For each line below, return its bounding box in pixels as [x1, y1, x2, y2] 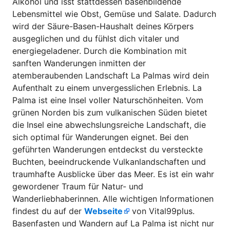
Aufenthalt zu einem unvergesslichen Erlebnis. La [12, 82, 202, 93]
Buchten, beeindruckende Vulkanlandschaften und [12, 156, 206, 167]
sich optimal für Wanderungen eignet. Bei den [12, 131, 188, 142]
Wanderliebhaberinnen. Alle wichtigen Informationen [12, 193, 214, 204]
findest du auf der [12, 205, 84, 216]
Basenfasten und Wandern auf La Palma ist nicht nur [12, 218, 214, 228]
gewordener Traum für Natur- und [12, 181, 143, 191]
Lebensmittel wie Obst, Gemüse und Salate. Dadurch [12, 8, 216, 19]
